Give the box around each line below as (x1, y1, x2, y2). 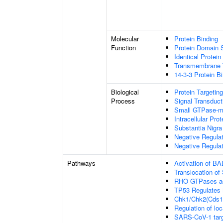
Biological (111, 87, 139, 97)
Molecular (111, 34, 139, 43)
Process (111, 96, 135, 106)
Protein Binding (174, 34, 218, 43)
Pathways (67, 158, 96, 168)
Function (111, 43, 136, 52)
